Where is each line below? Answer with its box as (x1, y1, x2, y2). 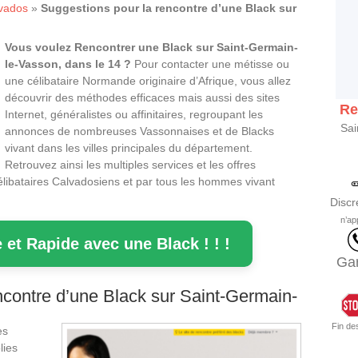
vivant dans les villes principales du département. (5, 141, 253, 154)
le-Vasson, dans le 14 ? (5, 57, 131, 70)
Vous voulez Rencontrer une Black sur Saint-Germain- (5, 40, 298, 54)
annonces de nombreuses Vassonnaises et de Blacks (5, 124, 274, 137)
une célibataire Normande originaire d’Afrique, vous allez (5, 74, 291, 87)
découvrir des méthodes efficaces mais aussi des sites (5, 90, 280, 104)
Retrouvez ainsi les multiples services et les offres (5, 157, 256, 171)
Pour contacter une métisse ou (131, 57, 289, 70)
